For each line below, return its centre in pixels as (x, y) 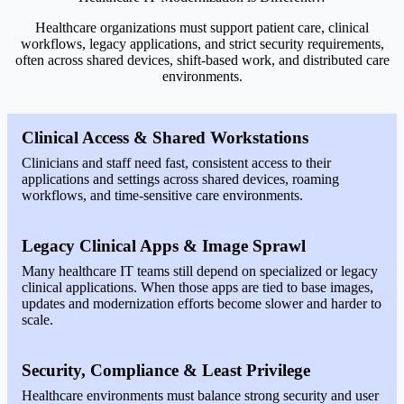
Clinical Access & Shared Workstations (165, 138)
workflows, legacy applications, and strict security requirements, (202, 44)
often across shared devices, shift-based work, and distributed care (202, 60)
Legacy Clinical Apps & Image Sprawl (164, 246)
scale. (37, 320)
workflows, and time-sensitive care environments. (162, 195)
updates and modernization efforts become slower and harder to (202, 303)
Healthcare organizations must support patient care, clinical (202, 28)
